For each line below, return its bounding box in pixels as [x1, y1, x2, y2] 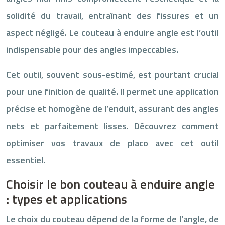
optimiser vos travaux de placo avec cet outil [6, 136, 219, 150]
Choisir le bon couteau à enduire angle [6, 174, 215, 194]
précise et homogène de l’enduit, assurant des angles [6, 101, 219, 116]
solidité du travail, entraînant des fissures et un [6, 8, 219, 22]
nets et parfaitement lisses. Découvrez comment [6, 119, 219, 133]
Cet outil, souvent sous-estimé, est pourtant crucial [6, 67, 219, 81]
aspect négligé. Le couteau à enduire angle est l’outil [6, 25, 219, 39]
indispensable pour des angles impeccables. [6, 42, 178, 56]
